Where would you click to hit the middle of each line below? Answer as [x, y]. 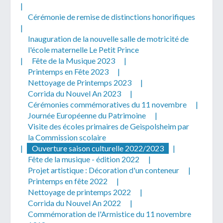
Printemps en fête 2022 [68, 181]
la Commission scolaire [67, 137]
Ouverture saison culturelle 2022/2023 [98, 148]
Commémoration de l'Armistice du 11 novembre [110, 214]
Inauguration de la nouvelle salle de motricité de [108, 38]
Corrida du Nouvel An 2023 [74, 93]
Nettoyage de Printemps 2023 [80, 82]
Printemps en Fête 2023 [68, 71]
